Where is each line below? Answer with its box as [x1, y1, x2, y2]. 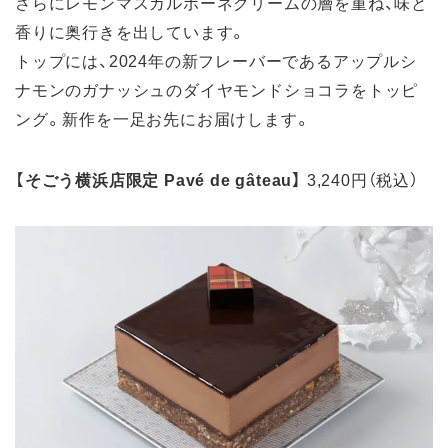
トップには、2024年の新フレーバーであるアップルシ [15, 48, 417, 73]
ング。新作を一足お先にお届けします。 [15, 106, 312, 131]
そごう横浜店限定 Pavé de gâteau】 [24, 167, 303, 192]
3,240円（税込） [302, 167, 419, 192]
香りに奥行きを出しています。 [15, 19, 248, 44]
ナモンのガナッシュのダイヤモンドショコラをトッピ [15, 77, 419, 102]
